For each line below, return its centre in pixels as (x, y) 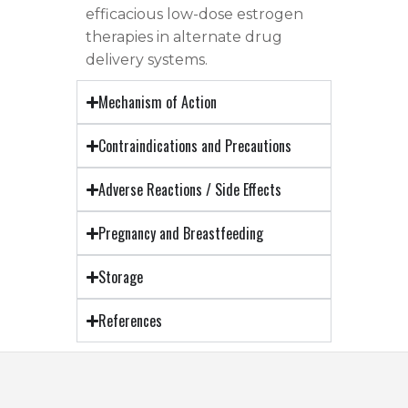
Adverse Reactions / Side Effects (190, 190)
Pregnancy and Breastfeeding (181, 234)
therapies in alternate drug (184, 37)
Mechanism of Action (158, 102)
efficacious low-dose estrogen (194, 15)
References (131, 321)
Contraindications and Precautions (195, 146)
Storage (121, 277)
